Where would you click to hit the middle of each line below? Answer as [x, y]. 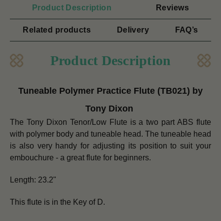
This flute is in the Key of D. [58, 202]
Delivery [133, 30]
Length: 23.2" [33, 180]
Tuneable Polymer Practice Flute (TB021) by [110, 91]
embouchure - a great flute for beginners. [80, 158]
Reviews [173, 8]
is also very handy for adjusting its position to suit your [110, 146]
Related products [57, 30]
